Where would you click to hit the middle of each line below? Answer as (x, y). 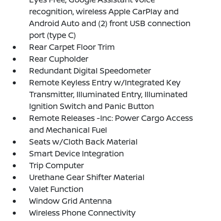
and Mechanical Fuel (68, 130)
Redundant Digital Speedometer (90, 71)
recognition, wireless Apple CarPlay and (104, 11)
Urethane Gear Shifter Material (87, 177)
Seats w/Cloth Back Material (84, 142)
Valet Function (56, 189)
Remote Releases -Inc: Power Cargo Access (111, 118)
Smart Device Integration (77, 153)
